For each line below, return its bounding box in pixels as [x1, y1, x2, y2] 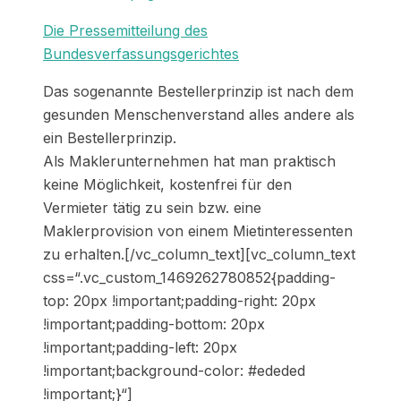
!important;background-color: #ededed [43, 362, 305, 380]
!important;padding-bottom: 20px [43, 315, 265, 334]
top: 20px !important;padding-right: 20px [43, 292, 316, 311]
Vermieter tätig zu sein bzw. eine [43, 199, 261, 218]
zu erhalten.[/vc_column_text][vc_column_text [43, 245, 355, 264]
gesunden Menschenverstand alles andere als [43, 106, 354, 124]
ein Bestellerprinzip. [43, 129, 176, 148]
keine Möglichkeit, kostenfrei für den [43, 175, 292, 194]
